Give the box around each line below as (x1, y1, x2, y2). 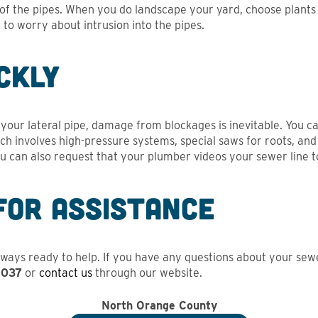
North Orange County (101, 298, 217, 312)
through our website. (92, 265, 202, 280)
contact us (39, 265, 92, 280)
